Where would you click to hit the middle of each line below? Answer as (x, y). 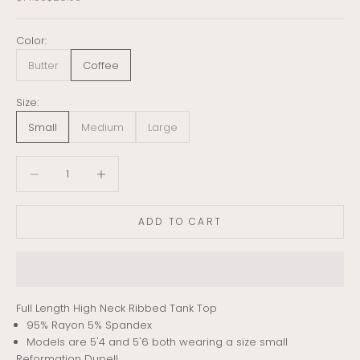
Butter (43, 65)
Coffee (101, 65)
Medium (102, 127)
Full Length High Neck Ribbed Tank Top (117, 308)
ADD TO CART (180, 222)
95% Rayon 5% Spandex (89, 325)
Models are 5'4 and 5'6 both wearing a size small (159, 342)
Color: (31, 41)
